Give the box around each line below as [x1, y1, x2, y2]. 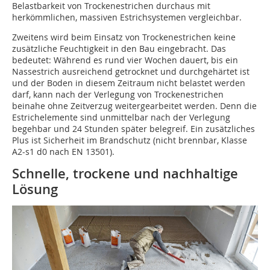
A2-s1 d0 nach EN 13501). [12, 146, 115, 158]
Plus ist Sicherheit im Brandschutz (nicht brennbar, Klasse [12, 134, 247, 146]
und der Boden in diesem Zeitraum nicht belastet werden [12, 77, 245, 89]
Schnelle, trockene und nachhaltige [12, 165, 238, 183]
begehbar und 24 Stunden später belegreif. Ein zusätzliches [12, 123, 255, 135]
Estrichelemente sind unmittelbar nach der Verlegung [12, 111, 230, 124]
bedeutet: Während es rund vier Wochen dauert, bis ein [12, 54, 238, 66]
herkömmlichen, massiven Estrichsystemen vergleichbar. [12, 11, 242, 24]
